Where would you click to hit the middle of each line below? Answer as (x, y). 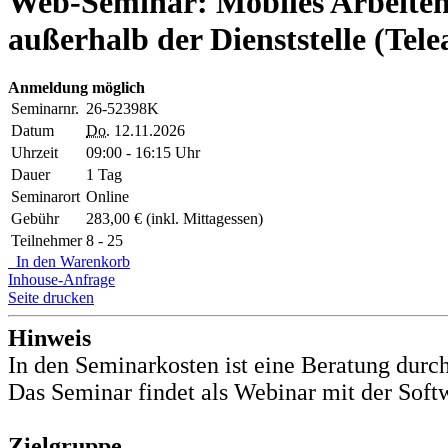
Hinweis (49, 338)
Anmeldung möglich (76, 88)
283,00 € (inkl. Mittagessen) (174, 219)
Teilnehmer (46, 241)
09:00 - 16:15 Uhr (143, 153)
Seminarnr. (45, 109)
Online (107, 197)
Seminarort (45, 197)
